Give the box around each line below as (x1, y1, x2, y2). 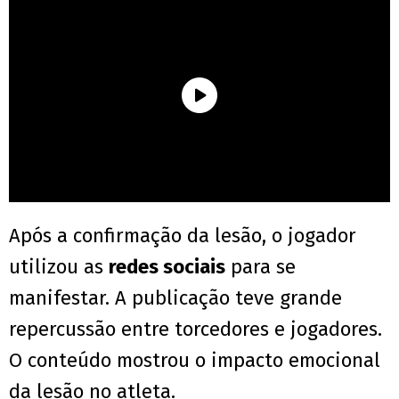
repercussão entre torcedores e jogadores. (9, 317, 382, 342)
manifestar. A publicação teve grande (9, 286, 342, 311)
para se (225, 255, 296, 280)
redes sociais (109, 255, 225, 280)
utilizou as (9, 255, 109, 280)
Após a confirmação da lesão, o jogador (9, 224, 356, 248)
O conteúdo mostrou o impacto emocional (9, 348, 380, 373)
